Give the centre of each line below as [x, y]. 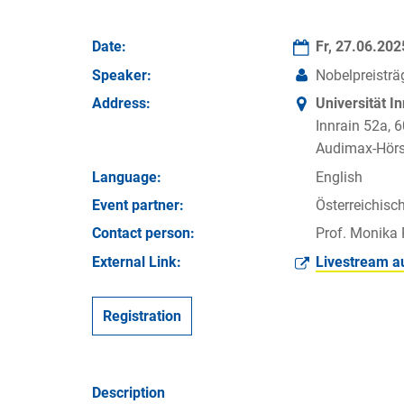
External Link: [137, 262]
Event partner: [138, 205]
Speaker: [122, 75]
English [339, 177]
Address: [121, 104]
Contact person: [143, 234]
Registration [142, 316]
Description [129, 392]
